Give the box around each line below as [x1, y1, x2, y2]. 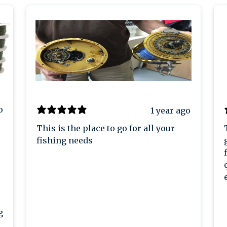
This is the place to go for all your [36, 123, 175, 134]
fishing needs [36, 135, 93, 146]
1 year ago [150, 105, 191, 116]
